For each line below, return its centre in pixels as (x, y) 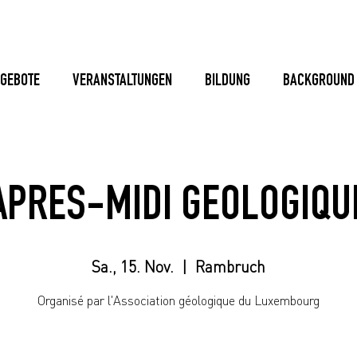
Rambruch (230, 267)
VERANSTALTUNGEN (122, 82)
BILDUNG (228, 82)
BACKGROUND (319, 82)
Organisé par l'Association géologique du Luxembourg (178, 300)
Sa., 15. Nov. (133, 267)
